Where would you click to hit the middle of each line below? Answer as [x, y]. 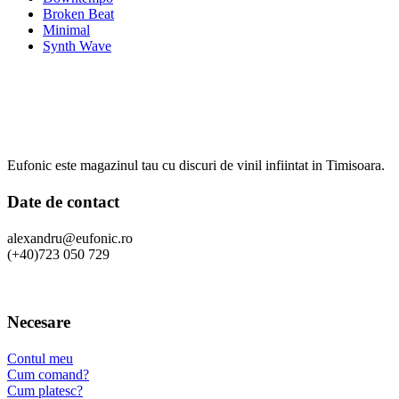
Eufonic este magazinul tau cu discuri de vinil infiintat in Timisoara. [196, 165]
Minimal [66, 29]
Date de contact [63, 202]
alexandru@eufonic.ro [70, 239]
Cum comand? [48, 374]
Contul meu [40, 358]
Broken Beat [78, 13]
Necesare [39, 322]
